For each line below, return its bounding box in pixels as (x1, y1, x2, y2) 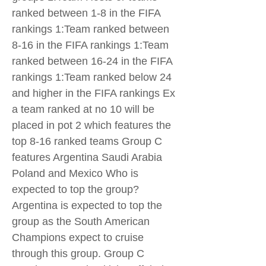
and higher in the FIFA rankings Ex (12, 87, 175, 99)
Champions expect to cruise (12, 232, 144, 243)
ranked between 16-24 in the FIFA (12, 55, 172, 67)
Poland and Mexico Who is (12, 167, 138, 179)
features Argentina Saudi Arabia (12, 151, 162, 163)
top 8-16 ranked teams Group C (12, 135, 162, 147)
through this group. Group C (12, 248, 144, 259)
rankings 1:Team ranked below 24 (12, 71, 172, 83)
